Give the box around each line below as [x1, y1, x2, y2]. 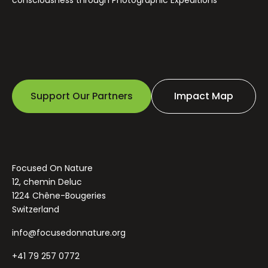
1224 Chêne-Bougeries [12, 189, 106, 202]
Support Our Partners [31, 89, 133, 103]
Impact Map [174, 89, 233, 103]
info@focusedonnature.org [12, 226, 126, 239]
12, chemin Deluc [12, 175, 82, 188]
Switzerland [12, 203, 59, 215]
